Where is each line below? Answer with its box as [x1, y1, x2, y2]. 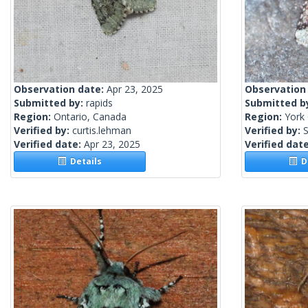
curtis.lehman [72, 124, 131, 137]
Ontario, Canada [54, 110, 126, 124]
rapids [86, 96, 113, 110]
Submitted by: [14, 96, 86, 110]
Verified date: [14, 137, 84, 151]
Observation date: [14, 82, 107, 96]
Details [66, 155, 102, 168]
